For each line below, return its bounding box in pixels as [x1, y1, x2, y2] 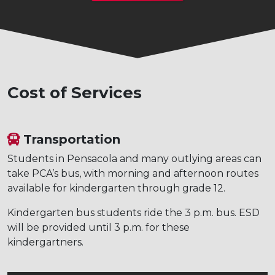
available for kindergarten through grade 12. [7, 182, 225, 194]
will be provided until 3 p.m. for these [7, 221, 190, 233]
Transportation [20, 131, 120, 147]
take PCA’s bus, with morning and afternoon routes [7, 167, 258, 179]
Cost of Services [7, 82, 142, 103]
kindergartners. [7, 236, 83, 248]
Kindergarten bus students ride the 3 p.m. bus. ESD [7, 206, 260, 219]
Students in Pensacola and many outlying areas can [7, 152, 261, 165]
